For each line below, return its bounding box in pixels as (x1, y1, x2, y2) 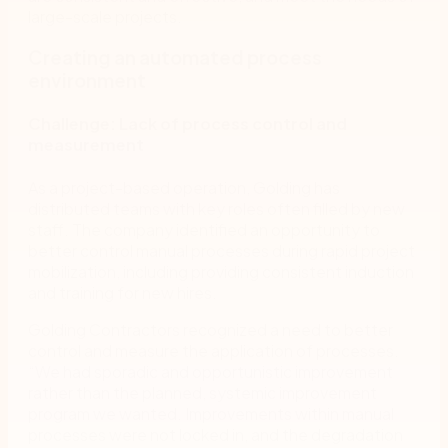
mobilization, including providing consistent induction (28, 260, 414, 282)
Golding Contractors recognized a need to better (28, 318, 393, 340)
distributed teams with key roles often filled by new (28, 197, 405, 219)
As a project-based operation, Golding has (28, 176, 340, 198)
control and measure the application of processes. (28, 339, 399, 361)
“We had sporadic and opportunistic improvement (28, 360, 393, 382)
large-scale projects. (28, 6, 182, 28)
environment (28, 69, 146, 93)
